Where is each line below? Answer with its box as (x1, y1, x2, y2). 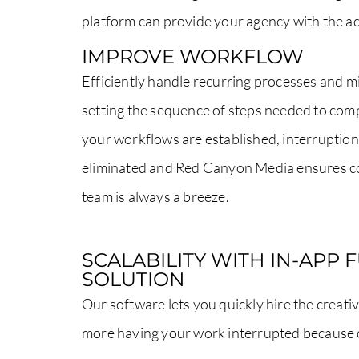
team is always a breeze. (82, 187, 229, 205)
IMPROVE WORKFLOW (82, 44, 304, 68)
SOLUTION (82, 267, 185, 291)
